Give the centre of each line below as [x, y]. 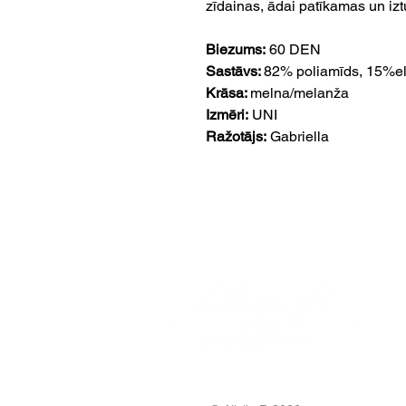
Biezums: [236, 50]
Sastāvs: [235, 72]
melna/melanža [300, 93]
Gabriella [298, 137]
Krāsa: [228, 93]
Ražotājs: [236, 137]
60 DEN [293, 50]
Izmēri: [227, 115]
